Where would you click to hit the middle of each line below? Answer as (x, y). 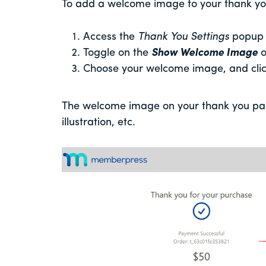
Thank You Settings (182, 37)
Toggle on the (117, 53)
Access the (109, 37)
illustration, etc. (100, 122)
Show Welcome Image (204, 53)
